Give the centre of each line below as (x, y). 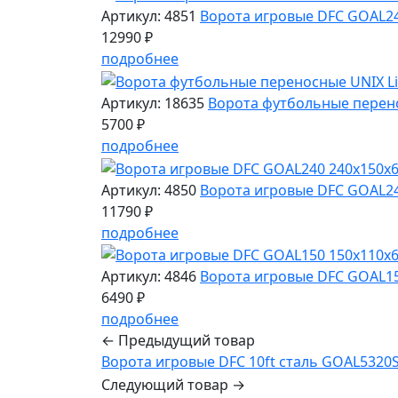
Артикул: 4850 (149, 190)
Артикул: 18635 (153, 103)
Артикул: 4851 (149, 16)
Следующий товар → (173, 385)
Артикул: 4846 (149, 277)
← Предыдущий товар (178, 341)
